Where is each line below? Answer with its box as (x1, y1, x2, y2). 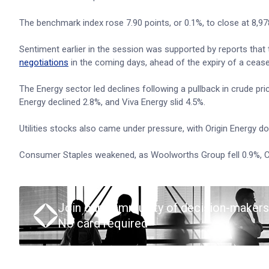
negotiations (19, 57, 68, 68)
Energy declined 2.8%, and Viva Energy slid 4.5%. (19, 97, 205, 107)
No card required (58, 216, 148, 231)
